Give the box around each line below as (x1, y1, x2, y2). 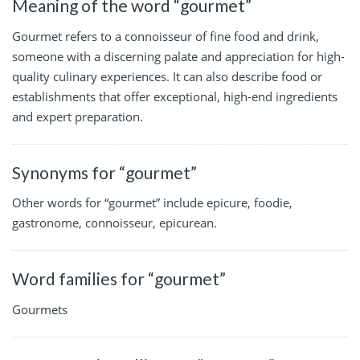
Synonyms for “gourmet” (12, 162, 197, 182)
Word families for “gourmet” (12, 268, 226, 289)
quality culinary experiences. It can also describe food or (12, 67, 322, 84)
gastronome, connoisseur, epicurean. (12, 215, 217, 231)
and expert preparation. (12, 108, 143, 125)
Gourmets (12, 301, 67, 317)
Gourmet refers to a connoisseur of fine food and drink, (12, 27, 319, 44)
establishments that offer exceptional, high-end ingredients (12, 88, 337, 104)
